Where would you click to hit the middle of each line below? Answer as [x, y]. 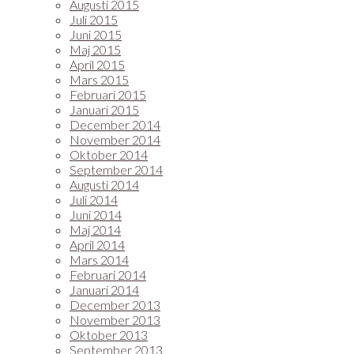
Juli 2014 [94, 200]
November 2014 [115, 139]
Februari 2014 [108, 275]
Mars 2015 [99, 79]
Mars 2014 [99, 260]
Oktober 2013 [109, 335]
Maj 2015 [95, 49]
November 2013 [115, 320]
